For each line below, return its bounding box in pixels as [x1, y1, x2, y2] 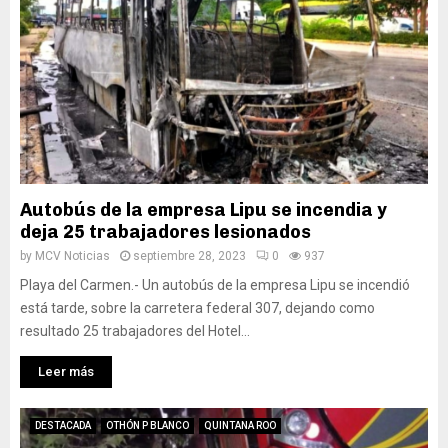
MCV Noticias [35, 249, 110, 263]
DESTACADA [35, 420, 91, 431]
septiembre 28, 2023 [133, 249, 246, 263]
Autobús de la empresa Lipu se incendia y [20, 199, 387, 221]
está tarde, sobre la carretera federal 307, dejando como [20, 300, 375, 316]
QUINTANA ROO [204, 420, 276, 431]
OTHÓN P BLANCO [106, 420, 189, 431]
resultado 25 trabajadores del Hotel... [20, 323, 250, 339]
